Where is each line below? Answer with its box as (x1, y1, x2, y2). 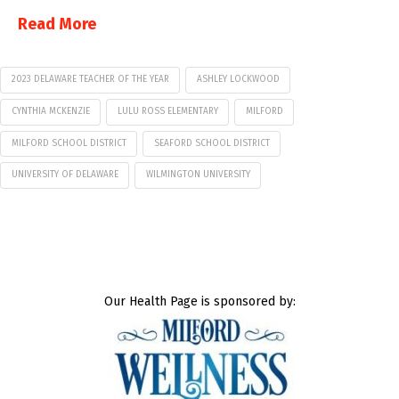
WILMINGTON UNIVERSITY (145, 169, 250, 181)
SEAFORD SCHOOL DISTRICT (153, 137, 270, 149)
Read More (18, 13, 96, 34)
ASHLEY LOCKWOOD (196, 74, 280, 85)
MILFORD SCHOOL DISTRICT (11, 137, 126, 149)
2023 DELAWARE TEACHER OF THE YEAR (11, 74, 169, 85)
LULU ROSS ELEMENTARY (117, 105, 218, 117)
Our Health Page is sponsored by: (103, 294, 296, 310)
